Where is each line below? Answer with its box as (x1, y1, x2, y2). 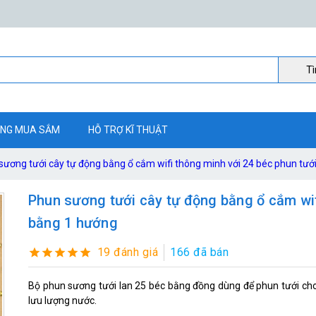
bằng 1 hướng (28, 214, 118, 232)
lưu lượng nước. (28, 294, 97, 306)
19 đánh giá (97, 245, 159, 259)
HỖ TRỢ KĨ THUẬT (88, 124, 168, 135)
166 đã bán (170, 245, 229, 259)
